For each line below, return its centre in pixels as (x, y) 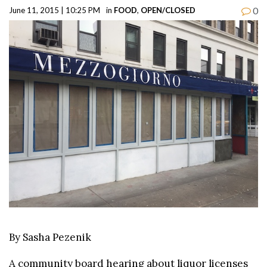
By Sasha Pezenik (50, 237)
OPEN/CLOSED (168, 10)
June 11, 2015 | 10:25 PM (55, 10)
